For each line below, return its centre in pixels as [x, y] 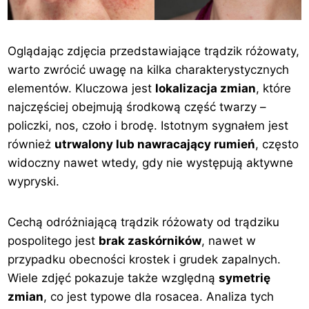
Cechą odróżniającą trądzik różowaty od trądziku [144, 222]
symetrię [245, 278]
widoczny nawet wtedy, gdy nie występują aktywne [151, 162]
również [31, 144]
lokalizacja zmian [206, 88]
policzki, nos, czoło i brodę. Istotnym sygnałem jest [148, 125]
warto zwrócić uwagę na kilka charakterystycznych [149, 69]
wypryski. [34, 181]
